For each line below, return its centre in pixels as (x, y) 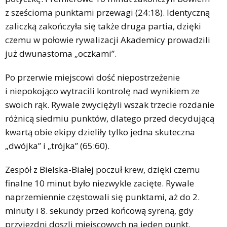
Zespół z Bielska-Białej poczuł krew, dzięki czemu (103, 169)
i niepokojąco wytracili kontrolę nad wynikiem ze (102, 91)
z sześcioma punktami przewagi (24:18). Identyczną (107, 12)
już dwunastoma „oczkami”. (61, 53)
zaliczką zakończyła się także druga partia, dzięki (103, 26)
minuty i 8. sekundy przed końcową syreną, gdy (99, 210)
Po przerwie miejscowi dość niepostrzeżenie (92, 77)
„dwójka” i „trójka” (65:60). (57, 145)
